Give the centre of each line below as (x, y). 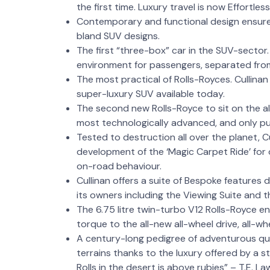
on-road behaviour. (119, 166)
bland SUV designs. (118, 36)
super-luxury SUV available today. (151, 94)
